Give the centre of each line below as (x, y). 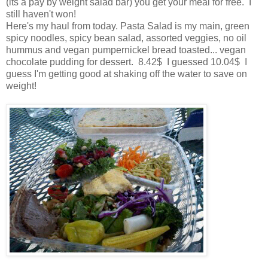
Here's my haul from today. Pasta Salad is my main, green (128, 26)
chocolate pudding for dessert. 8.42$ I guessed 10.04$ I (127, 62)
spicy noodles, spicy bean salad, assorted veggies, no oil (126, 38)
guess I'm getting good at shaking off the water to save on (127, 74)
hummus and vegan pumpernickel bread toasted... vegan (126, 50)
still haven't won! (41, 14)
